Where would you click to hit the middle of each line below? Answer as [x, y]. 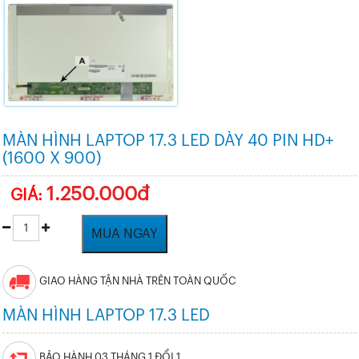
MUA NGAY [125, 234]
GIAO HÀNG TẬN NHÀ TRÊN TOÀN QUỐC [136, 281]
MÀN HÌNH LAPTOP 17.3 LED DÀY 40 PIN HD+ [168, 141]
